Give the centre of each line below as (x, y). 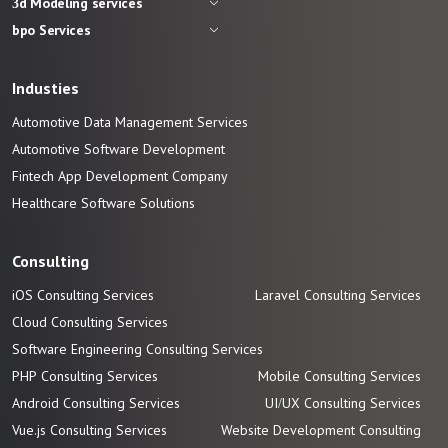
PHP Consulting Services (85, 376)
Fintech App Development (92, 176)
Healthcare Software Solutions (103, 203)
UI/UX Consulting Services (343, 403)
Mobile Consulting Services (339, 376)
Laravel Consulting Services (338, 295)
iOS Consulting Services (83, 295)
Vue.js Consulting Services (89, 430)
